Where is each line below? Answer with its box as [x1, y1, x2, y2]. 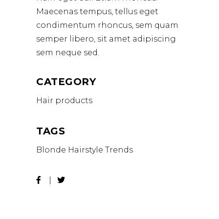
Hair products [36, 96, 92, 105]
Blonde [36, 145, 66, 154]
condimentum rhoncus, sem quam [36, 21, 178, 30]
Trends [105, 145, 133, 154]
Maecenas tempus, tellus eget [36, 7, 158, 16]
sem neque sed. [36, 48, 99, 57]
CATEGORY [36, 76, 96, 88]
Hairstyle [68, 145, 103, 154]
